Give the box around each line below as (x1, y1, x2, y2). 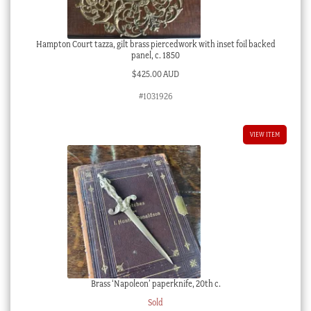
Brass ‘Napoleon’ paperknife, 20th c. (90, 278, 221, 289)
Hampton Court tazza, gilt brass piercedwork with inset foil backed (35, 39, 276, 50)
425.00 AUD (137, 68, 179, 79)
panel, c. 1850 (131, 50, 180, 61)
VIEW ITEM (250, 130, 280, 138)
